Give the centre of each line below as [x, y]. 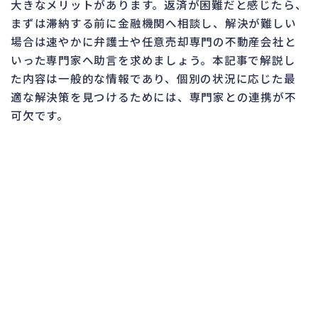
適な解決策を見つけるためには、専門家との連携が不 [154, 96]
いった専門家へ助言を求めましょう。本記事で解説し [153, 59]
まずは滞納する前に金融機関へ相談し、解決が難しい [154, 22]
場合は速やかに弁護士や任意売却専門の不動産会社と [154, 41]
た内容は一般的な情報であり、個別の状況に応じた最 [153, 78]
